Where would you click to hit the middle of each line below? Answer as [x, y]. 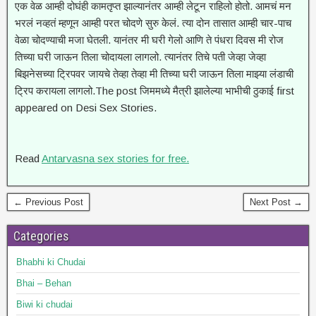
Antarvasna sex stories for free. [115, 158]
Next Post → [276, 202]
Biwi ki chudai [44, 304]
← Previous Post [48, 202]
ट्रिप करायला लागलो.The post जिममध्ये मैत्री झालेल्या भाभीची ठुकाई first [154, 91]
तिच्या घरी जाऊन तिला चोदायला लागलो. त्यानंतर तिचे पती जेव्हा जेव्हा [140, 57]
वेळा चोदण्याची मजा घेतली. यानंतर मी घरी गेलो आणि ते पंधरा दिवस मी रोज [149, 40]
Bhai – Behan [44, 283]
